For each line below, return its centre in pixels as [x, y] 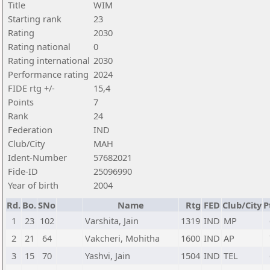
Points [21, 102]
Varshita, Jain [112, 221]
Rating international [49, 60]
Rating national [39, 46]
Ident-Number [37, 157]
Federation [30, 130]
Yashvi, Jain [108, 256]
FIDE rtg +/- [31, 88]
